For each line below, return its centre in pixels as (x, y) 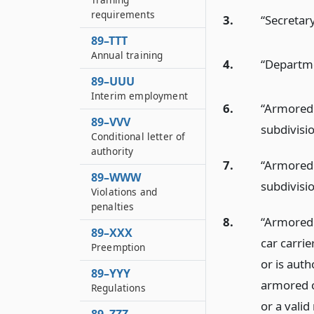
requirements (123, 14)
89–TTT (109, 41)
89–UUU (113, 81)
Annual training (127, 55)
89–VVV (111, 122)
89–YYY (111, 273)
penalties (113, 206)
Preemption (118, 247)
